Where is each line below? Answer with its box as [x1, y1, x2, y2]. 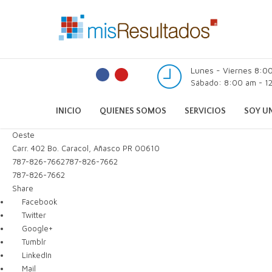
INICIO [56, 106, 81, 116]
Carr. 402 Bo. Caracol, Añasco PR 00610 [10, 143, 160, 153]
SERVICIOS [185, 106, 226, 116]
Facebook [19, 197, 58, 206]
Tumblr [19, 237, 46, 246]
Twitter [19, 210, 46, 220]
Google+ [19, 223, 53, 233]
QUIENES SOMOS [100, 106, 166, 116]
